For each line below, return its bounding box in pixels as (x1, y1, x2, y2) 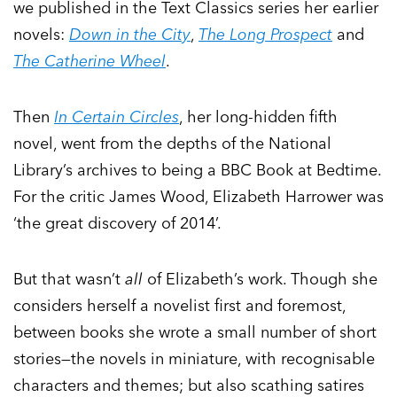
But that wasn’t (13, 269, 125, 290)
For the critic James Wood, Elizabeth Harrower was (13, 186, 384, 207)
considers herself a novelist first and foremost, (13, 295, 346, 316)
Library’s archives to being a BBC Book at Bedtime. (13, 160, 381, 181)
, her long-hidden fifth (179, 106, 338, 128)
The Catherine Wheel (13, 51, 166, 72)
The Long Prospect (198, 24, 332, 45)
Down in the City (69, 24, 191, 45)
